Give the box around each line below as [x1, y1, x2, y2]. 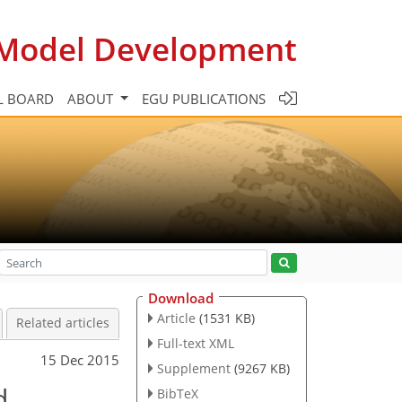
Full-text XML [156, 334, 234, 352]
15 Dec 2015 [40, 350, 119, 369]
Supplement [156, 359, 231, 377]
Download [148, 289, 214, 307]
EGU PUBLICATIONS [142, 89, 266, 108]
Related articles [16, 315, 109, 331]
